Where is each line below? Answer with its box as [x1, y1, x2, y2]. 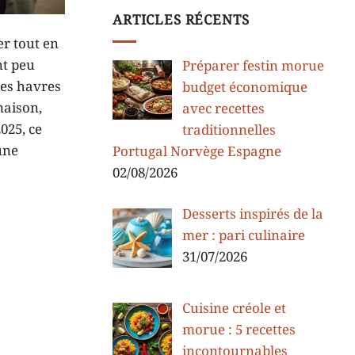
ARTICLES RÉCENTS [113, 11, 250, 29]
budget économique [181, 78, 307, 97]
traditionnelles [181, 121, 276, 139]
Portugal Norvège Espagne [113, 143, 281, 161]
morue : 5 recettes [181, 321, 296, 339]
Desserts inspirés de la [181, 206, 323, 224]
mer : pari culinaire [181, 227, 305, 246]
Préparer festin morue [181, 57, 324, 75]
